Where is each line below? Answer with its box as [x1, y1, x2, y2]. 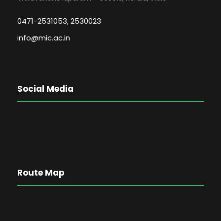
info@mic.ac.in [17, 33, 70, 43]
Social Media [17, 83, 74, 95]
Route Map [17, 167, 65, 179]
